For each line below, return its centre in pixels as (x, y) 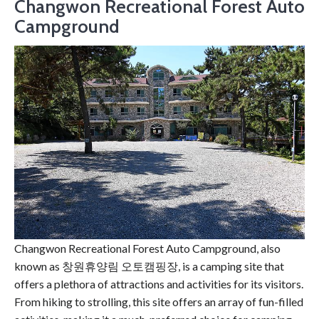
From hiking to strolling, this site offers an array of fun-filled (159, 302)
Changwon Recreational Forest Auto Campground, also (147, 248)
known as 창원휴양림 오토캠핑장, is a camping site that (149, 266)
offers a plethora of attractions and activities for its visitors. (159, 284)
